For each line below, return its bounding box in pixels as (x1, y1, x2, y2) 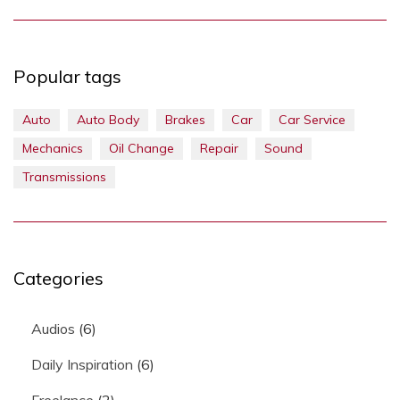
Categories (13, 266, 104, 289)
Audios (31, 319, 75, 337)
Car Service (279, 111, 346, 128)
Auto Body (77, 111, 139, 128)
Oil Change (109, 139, 174, 156)
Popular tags (13, 64, 121, 87)
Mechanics (22, 139, 83, 156)
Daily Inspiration (31, 354, 133, 373)
